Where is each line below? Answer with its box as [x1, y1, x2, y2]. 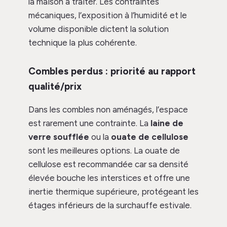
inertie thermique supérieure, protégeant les [28, 186, 199, 197]
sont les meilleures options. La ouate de [28, 145, 180, 156]
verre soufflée [28, 132, 89, 142]
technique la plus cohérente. [28, 37, 137, 48]
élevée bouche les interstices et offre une [28, 173, 190, 183]
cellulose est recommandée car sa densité [28, 159, 188, 170]
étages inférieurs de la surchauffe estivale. [28, 200, 192, 211]
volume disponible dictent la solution [28, 24, 169, 34]
